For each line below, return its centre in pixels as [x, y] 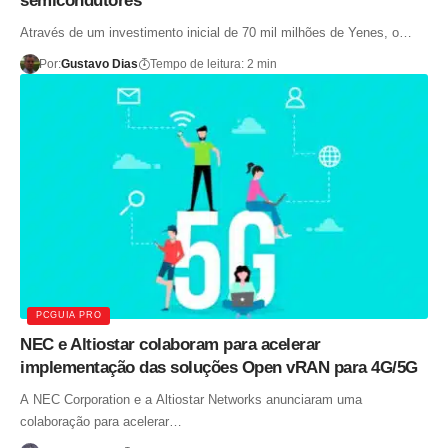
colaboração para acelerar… [101, 421]
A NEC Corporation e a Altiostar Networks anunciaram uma [191, 399]
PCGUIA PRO [69, 315]
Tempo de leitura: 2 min [213, 63]
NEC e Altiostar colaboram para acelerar [170, 344]
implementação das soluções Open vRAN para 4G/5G [219, 367]
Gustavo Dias [99, 63]
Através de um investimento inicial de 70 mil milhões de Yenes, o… [216, 32]
